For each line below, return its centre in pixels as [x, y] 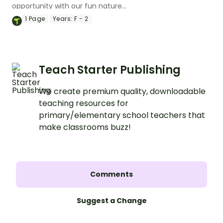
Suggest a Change [111, 201]
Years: [62, 19]
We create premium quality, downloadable [122, 92]
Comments [111, 174]
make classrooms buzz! [85, 127]
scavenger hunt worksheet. [59, 18]
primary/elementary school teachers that [122, 115]
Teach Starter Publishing [110, 70]
